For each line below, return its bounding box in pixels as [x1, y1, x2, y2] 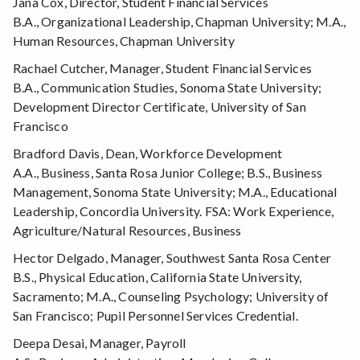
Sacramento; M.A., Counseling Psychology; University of [13, 288, 329, 305]
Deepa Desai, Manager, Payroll [13, 335, 186, 351]
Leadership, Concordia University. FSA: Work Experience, [13, 203, 334, 219]
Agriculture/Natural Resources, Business [13, 223, 242, 239]
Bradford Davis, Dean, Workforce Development [13, 145, 283, 162]
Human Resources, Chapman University [13, 33, 235, 49]
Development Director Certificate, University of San [13, 99, 306, 115]
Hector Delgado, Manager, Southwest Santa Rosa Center [13, 250, 331, 266]
